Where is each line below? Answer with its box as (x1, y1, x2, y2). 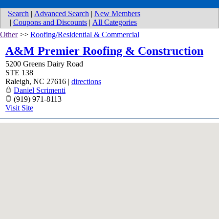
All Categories (92, 18, 137, 26)
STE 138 (5, 68, 33, 77)
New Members (94, 9, 140, 18)
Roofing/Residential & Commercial (30, 30, 139, 39)
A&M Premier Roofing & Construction (5, 44, 203, 57)
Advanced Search (34, 9, 89, 18)
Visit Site (5, 104, 33, 112)
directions (71, 77, 101, 86)
